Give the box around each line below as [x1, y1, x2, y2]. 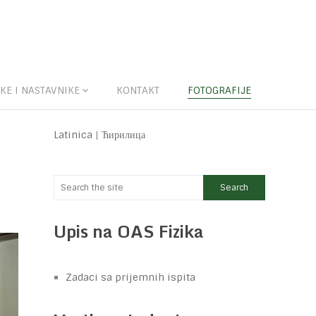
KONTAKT [116, 84, 159, 97]
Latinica [54, 128, 92, 141]
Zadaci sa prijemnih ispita [66, 271, 195, 284]
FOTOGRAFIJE [188, 84, 251, 97]
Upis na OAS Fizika [54, 217, 204, 245]
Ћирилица [102, 128, 145, 141]
